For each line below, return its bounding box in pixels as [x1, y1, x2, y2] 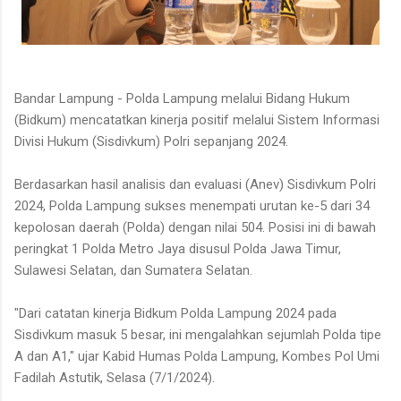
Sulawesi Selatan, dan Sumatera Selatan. [14, 262, 260, 278]
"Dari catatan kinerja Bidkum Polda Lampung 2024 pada [14, 305, 337, 321]
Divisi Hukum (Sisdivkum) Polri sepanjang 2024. [14, 133, 288, 149]
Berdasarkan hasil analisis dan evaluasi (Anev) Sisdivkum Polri [14, 176, 376, 192]
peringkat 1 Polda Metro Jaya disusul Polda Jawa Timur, [14, 241, 341, 257]
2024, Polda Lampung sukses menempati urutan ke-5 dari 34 [14, 198, 370, 214]
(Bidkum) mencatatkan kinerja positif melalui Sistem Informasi [14, 112, 380, 128]
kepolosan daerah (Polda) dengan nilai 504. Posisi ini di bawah [14, 219, 376, 235]
